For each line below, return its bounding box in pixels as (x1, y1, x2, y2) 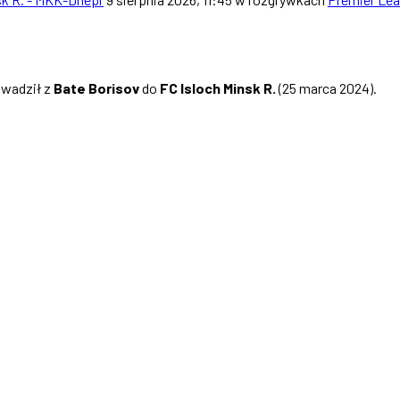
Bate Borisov (54, 79, 139, 96)
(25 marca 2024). (276, 79, 377, 96)
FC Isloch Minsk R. (160, 79, 276, 96)
